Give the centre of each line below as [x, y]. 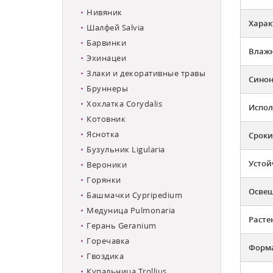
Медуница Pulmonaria [131, 210]
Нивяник [105, 12]
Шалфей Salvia [115, 27]
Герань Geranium [122, 225]
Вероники [107, 164]
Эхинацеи [106, 58]
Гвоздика [105, 256]
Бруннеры [107, 88]
